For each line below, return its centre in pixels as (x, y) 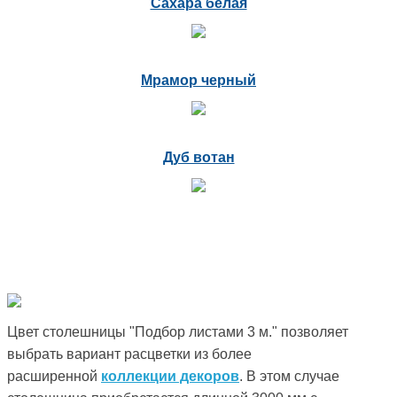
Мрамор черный (198, 80)
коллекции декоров (170, 376)
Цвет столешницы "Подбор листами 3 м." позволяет (178, 331)
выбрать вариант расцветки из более (129, 354)
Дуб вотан (198, 157)
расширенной (54, 376)
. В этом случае (289, 376)
